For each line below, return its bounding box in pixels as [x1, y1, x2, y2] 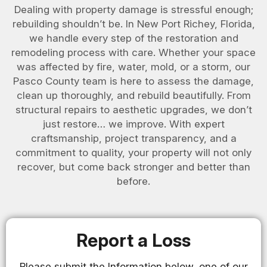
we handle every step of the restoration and [29, 32, 238, 44]
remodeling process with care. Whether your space [11, 46, 256, 58]
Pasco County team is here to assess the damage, [13, 74, 254, 87]
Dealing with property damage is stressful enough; [14, 3, 253, 15]
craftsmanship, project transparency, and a [30, 132, 237, 144]
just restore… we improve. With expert [42, 117, 225, 130]
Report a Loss [76, 229, 191, 251]
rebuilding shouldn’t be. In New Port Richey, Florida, [12, 17, 255, 30]
